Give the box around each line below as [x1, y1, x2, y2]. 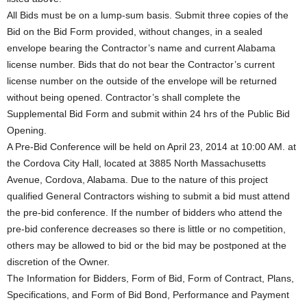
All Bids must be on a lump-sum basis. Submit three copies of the [7, 10, 288, 21]
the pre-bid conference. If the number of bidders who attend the [7, 207, 282, 218]
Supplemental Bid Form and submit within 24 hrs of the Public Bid [7, 108, 290, 119]
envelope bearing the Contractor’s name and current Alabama [7, 42, 275, 53]
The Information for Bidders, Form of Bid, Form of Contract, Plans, [7, 273, 294, 284]
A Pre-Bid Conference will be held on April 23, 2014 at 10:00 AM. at [7, 141, 296, 152]
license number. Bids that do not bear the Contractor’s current [7, 59, 275, 70]
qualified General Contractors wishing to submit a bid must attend [7, 191, 290, 201]
